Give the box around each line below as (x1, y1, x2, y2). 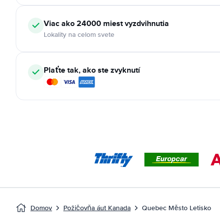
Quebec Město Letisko (142, 204, 211, 212)
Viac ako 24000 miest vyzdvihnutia (44, 18, 169, 29)
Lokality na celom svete (44, 30, 114, 39)
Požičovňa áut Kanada (63, 204, 131, 212)
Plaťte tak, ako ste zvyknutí (44, 64, 140, 76)
